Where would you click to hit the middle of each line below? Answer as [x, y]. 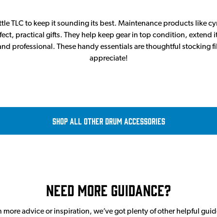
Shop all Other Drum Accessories [108, 121]
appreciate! [108, 59]
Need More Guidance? [108, 190]
